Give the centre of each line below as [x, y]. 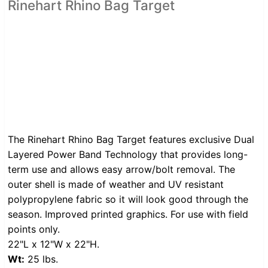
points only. [34, 229]
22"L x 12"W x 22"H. [54, 244]
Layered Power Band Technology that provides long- [128, 155]
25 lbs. [41, 259]
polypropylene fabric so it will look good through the [128, 200]
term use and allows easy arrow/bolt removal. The [121, 170]
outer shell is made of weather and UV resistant [116, 185]
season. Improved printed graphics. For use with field [128, 214]
